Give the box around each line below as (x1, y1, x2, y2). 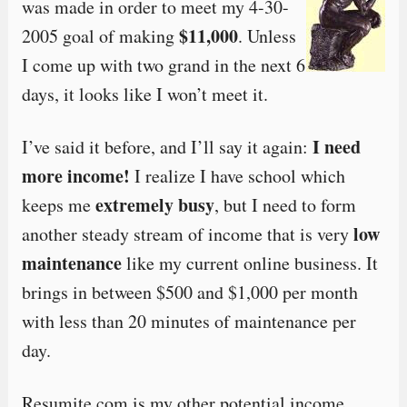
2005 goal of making (21, 24, 179, 48)
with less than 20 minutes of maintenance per (21, 309, 356, 333)
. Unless (237, 24, 296, 48)
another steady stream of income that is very (21, 222, 353, 246)
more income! (21, 163, 130, 189)
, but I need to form (213, 193, 356, 217)
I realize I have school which (129, 164, 345, 188)
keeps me (21, 193, 95, 217)
